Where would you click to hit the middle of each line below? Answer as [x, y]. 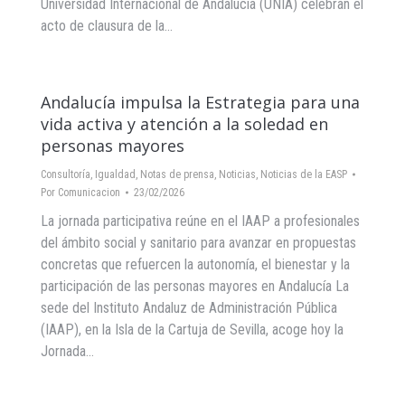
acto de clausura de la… [107, 26]
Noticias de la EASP [304, 174]
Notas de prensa [177, 174]
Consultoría [66, 174]
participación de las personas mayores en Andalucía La [195, 286]
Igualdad [115, 174]
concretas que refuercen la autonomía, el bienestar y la [195, 264]
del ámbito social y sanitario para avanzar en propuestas [198, 243]
